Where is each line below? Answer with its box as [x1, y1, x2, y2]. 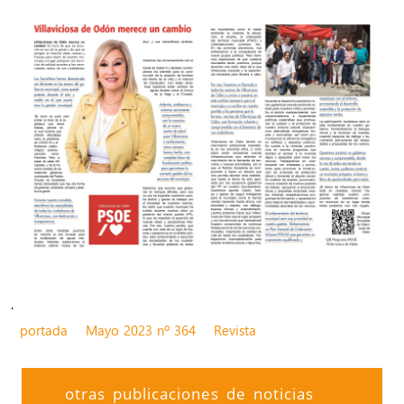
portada [20, 320, 68, 339]
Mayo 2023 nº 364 [86, 320, 196, 339]
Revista [214, 320, 256, 339]
